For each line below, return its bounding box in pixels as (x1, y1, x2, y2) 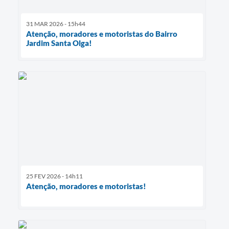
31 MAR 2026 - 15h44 (26, 19, 85, 28)
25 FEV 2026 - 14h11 (26, 172, 83, 180)
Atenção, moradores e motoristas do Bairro (26, 29, 177, 38)
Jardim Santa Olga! (26, 38, 92, 48)
